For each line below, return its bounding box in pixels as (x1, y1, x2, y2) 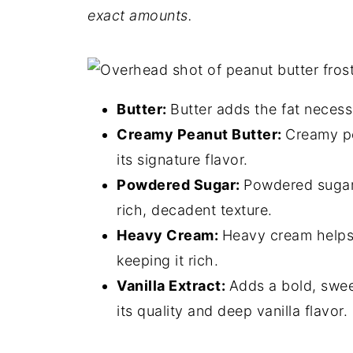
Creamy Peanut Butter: (117, 126, 285, 143)
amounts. (129, 7, 192, 24)
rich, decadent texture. (117, 202, 273, 218)
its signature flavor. (117, 151, 248, 168)
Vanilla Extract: (117, 277, 229, 294)
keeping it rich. (117, 252, 218, 269)
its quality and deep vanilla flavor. (117, 303, 347, 319)
